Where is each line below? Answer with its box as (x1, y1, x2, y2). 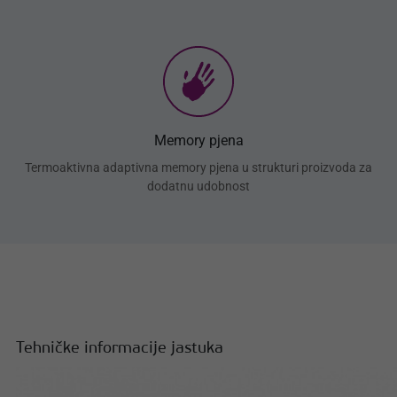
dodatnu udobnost (147, 179, 250, 194)
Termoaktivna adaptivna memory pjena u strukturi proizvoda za (25, 160, 372, 175)
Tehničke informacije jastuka (16, 340, 223, 358)
